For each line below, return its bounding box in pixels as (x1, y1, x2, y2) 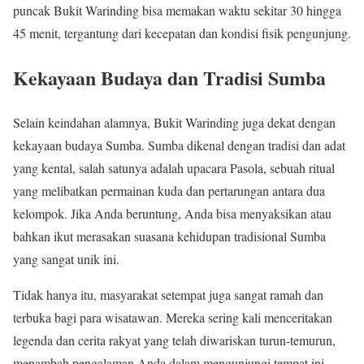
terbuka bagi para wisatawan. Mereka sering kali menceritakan (13, 309, 332, 327)
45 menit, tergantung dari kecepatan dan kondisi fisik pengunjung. (13, 24, 351, 42)
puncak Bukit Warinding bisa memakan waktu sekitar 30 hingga (13, 2, 341, 19)
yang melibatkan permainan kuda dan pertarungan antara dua (13, 182, 325, 200)
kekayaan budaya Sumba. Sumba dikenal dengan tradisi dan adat (13, 136, 345, 154)
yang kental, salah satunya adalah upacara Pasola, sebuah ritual (13, 159, 335, 177)
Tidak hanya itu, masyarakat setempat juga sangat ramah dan (13, 286, 323, 304)
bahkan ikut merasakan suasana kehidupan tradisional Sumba (13, 227, 326, 245)
